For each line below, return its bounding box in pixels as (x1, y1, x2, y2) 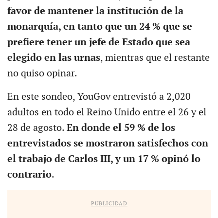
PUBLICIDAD (91, 200, 127, 207)
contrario (7, 169, 52, 181)
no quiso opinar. (7, 68, 77, 80)
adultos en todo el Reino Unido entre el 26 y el (7, 107, 206, 119)
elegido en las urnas (7, 52, 100, 64)
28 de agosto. (7, 122, 67, 134)
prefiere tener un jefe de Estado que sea (7, 36, 190, 49)
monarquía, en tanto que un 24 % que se (7, 21, 192, 33)
